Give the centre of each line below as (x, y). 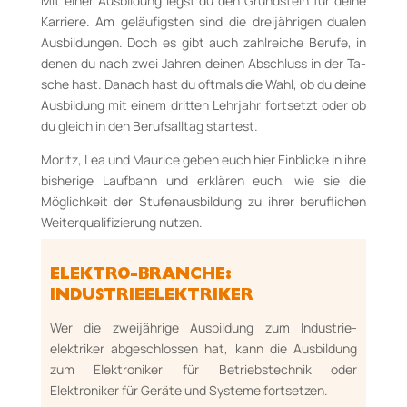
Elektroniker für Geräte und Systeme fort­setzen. (189, 390)
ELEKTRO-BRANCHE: (140, 276)
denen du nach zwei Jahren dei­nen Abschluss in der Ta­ (203, 63)
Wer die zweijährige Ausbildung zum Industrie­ (203, 328)
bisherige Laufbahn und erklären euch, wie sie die (203, 180)
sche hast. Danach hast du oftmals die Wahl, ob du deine (203, 84)
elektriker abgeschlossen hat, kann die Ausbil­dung (203, 348)
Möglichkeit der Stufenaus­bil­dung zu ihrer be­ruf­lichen (203, 201)
